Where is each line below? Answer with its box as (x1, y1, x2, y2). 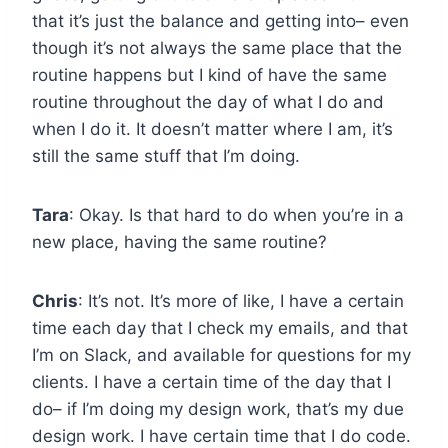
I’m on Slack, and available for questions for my (32, 344, 411, 365)
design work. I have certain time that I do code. (32, 425, 411, 446)
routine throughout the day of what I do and (32, 91, 384, 112)
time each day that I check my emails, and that (32, 317, 408, 338)
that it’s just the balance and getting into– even (32, 10, 409, 31)
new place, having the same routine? (32, 231, 327, 252)
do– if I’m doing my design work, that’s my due (32, 398, 404, 419)
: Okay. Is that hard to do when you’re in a (69, 204, 404, 225)
